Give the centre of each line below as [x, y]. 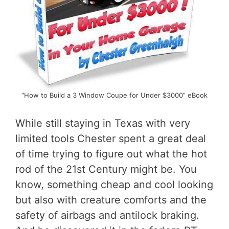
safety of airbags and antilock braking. [107, 215]
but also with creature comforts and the [111, 200]
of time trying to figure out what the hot [111, 154]
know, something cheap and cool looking [114, 184]
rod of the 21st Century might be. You [106, 169]
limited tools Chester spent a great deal [111, 138]
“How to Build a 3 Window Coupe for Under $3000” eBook [114, 95]
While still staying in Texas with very [103, 123]
